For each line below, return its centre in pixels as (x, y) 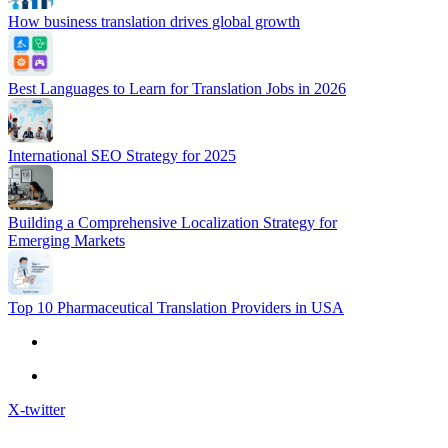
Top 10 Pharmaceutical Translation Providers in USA (176, 308)
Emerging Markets (66, 241)
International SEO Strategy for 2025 (122, 156)
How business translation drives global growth (154, 22)
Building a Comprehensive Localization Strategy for (172, 223)
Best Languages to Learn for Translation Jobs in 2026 (177, 89)
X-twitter (36, 410)
